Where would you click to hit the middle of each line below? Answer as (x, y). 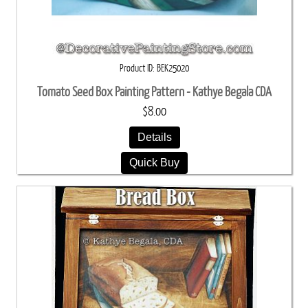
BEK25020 (173, 68)
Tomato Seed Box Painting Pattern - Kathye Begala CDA (154, 92)
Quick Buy (154, 163)
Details (154, 137)
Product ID (136, 68)
